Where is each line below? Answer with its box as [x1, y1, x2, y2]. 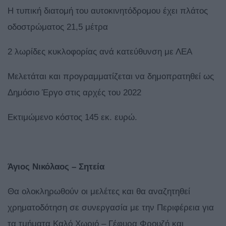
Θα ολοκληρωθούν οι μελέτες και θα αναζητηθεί [8, 187, 190, 197]
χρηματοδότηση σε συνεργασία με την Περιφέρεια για [8, 203, 214, 213]
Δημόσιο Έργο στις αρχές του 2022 [8, 88, 141, 98]
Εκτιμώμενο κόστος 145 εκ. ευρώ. [8, 112, 137, 123]
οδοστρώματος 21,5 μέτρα [8, 22, 108, 32]
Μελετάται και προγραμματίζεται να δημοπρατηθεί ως [8, 72, 214, 82]
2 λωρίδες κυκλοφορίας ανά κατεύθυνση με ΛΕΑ [8, 47, 192, 57]
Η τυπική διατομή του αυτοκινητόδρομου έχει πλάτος [8, 6, 208, 16]
